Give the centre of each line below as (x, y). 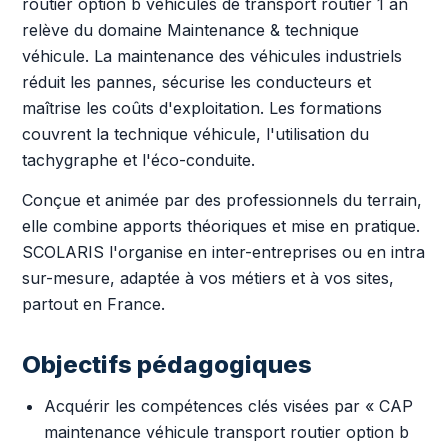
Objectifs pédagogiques (167, 364)
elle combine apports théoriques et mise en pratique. (221, 226)
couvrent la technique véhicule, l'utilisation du (195, 134)
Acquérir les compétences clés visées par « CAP (228, 406)
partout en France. (93, 304)
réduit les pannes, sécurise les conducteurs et (196, 82)
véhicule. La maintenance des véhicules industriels (212, 56)
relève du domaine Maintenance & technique (190, 30)
